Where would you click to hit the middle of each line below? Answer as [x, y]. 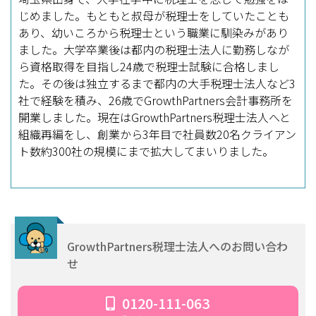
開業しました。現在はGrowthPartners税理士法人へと [155, 117]
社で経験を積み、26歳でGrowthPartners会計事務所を [156, 101]
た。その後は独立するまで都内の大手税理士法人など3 [157, 84]
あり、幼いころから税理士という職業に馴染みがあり [154, 33]
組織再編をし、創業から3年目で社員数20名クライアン [158, 134]
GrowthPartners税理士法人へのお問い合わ [178, 247]
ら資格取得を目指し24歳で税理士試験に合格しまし [149, 67]
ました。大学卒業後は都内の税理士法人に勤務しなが [154, 50]
